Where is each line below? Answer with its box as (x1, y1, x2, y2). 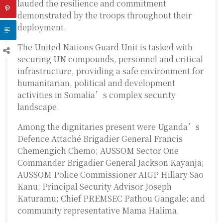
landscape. (17, 101, 59, 113)
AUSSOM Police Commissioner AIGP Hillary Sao (17, 169, 204, 181)
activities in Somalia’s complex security (17, 89, 176, 101)
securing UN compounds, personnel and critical (17, 53, 203, 65)
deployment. (17, 21, 66, 33)
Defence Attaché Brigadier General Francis (17, 133, 183, 145)
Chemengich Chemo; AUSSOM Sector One (17, 145, 179, 157)
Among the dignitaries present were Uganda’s (17, 121, 200, 133)
